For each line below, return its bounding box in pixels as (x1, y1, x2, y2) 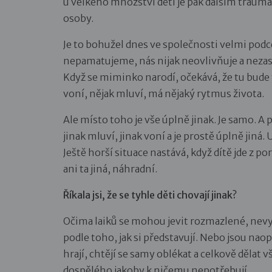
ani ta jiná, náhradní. (63, 162, 157, 175)
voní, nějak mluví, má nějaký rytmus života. (63, 87, 264, 100)
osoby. (63, 12, 93, 24)
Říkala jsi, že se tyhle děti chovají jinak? (63, 188, 237, 201)
